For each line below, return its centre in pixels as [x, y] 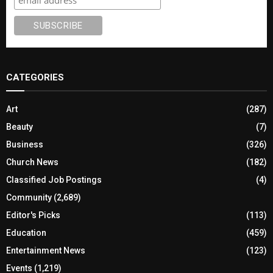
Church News [32, 162]
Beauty [19, 126]
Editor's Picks [33, 215]
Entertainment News [46, 250]
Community [29, 197]
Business [25, 144]
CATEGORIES [35, 77]
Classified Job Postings [54, 179]
